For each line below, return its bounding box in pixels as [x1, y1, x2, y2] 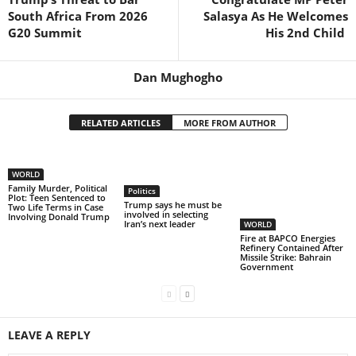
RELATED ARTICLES [80, 117, 161, 129]
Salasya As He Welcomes [203, 8, 348, 24]
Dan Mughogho [133, 69, 222, 85]
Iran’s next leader [123, 218, 195, 230]
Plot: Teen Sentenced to [8, 192, 106, 203]
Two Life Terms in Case [8, 201, 103, 213]
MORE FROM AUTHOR [183, 117, 276, 129]
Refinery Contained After [239, 242, 343, 253]
